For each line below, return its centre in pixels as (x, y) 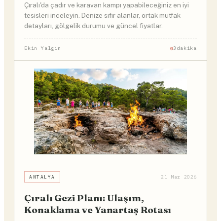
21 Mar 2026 (179, 177)
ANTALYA (42, 177)
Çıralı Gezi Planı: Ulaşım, (84, 198)
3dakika (185, 48)
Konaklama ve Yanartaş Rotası (98, 209)
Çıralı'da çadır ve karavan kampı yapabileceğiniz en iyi (107, 5)
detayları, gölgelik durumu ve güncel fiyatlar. (93, 26)
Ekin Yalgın (43, 48)
